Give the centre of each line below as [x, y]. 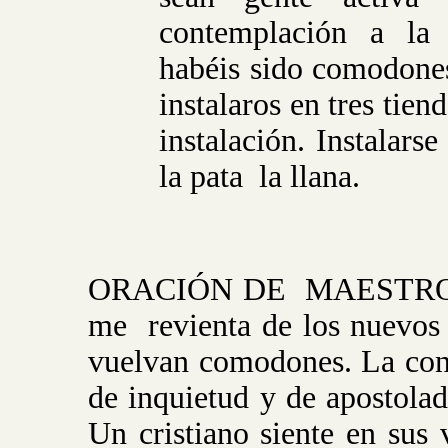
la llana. [310, 176]
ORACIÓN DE [187, 289]
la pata [201, 176]
